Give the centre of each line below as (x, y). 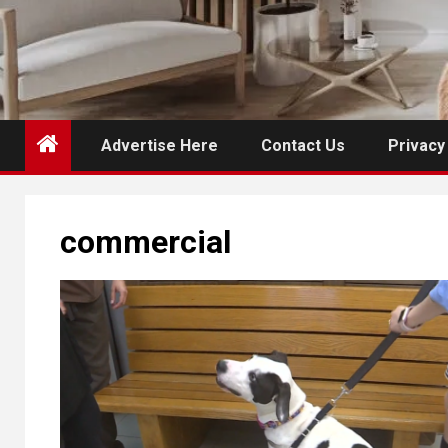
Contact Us (303, 145)
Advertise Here (159, 145)
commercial (145, 241)
